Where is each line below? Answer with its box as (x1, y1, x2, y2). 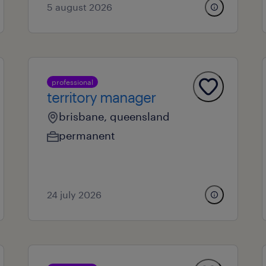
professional (51, 78, 93, 86)
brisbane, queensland (58, 110, 170, 123)
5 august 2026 (46, 1, 112, 12)
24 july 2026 (46, 189, 102, 200)
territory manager (46, 88, 156, 106)
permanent (58, 129, 115, 142)
